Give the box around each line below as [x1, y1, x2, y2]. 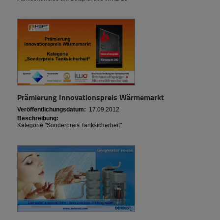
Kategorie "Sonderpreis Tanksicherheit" [17, 122, 122, 129]
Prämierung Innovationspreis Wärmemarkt [17, 91, 164, 103]
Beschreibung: [17, 115, 58, 122]
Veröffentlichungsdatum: [17, 106, 86, 113]
